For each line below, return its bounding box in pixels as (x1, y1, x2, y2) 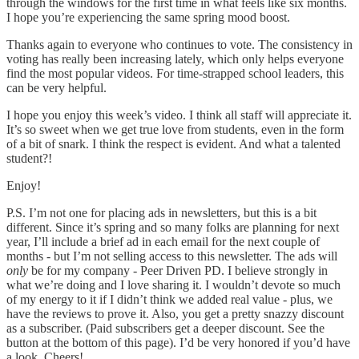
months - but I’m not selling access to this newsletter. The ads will (6, 248, 337, 263)
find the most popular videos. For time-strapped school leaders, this (6, 66, 344, 80)
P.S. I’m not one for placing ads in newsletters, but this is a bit (6, 205, 317, 220)
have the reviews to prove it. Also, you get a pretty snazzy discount (6, 306, 344, 321)
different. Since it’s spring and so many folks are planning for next (6, 220, 339, 234)
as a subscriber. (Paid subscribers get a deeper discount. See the (6, 321, 325, 335)
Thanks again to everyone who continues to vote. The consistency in (6, 37, 353, 51)
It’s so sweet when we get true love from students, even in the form (6, 122, 344, 136)
